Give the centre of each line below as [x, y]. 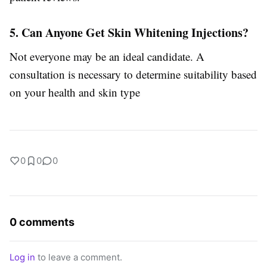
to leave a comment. [79, 257]
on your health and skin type [75, 92]
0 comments [42, 222]
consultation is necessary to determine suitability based [133, 74]
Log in [22, 257]
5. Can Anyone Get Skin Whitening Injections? [129, 33]
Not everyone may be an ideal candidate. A [107, 57]
